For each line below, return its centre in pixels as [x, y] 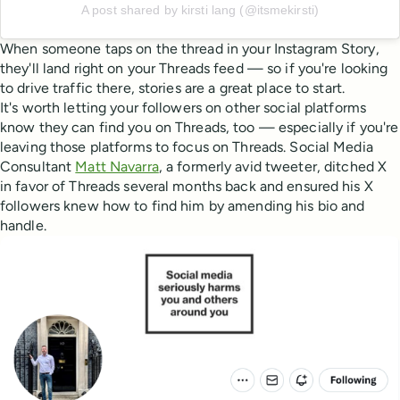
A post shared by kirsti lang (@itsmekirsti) [200, 9]
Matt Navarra [117, 166]
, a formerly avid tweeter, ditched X [273, 166]
